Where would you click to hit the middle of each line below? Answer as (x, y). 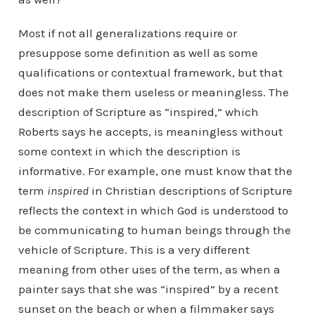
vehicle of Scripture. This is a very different (134, 250)
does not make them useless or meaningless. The (153, 92)
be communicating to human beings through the (154, 230)
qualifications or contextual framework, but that (150, 73)
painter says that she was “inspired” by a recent (148, 289)
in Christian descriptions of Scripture (190, 191)
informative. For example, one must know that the (155, 171)
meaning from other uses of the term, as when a (149, 270)
